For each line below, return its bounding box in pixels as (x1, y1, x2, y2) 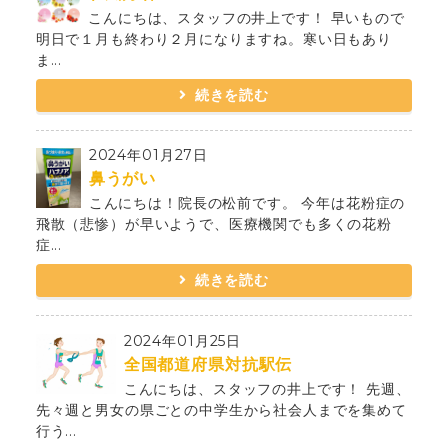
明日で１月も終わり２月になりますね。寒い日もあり (35, 29, 392, 48)
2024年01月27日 (88, 146, 209, 165)
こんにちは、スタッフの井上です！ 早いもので (88, 8, 405, 27)
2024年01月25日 (123, 332, 242, 351)
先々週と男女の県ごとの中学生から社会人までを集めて (35, 401, 407, 420)
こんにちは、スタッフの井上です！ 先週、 (123, 380, 411, 399)
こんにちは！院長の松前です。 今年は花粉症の (88, 194, 406, 213)
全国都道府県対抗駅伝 (123, 355, 293, 375)
